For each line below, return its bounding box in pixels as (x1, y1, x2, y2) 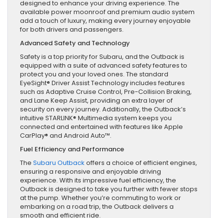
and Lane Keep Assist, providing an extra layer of (20, 95, 173, 105)
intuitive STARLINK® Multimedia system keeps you (20, 113, 172, 123)
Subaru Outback (33, 158, 85, 167)
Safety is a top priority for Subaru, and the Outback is (20, 52, 184, 61)
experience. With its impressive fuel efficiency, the (20, 175, 176, 185)
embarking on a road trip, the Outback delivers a (20, 201, 174, 211)
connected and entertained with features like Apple (20, 122, 183, 131)
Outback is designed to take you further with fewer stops (20, 184, 198, 194)
